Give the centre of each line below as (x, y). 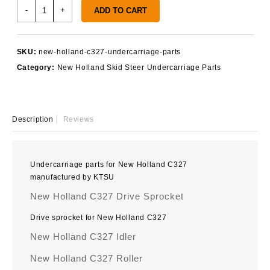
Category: (37, 67)
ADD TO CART (120, 10)
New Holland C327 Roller (86, 259)
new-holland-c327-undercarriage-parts (110, 52)
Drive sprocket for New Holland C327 (99, 218)
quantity (49, 68)
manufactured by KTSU (72, 177)
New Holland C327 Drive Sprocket (107, 196)
